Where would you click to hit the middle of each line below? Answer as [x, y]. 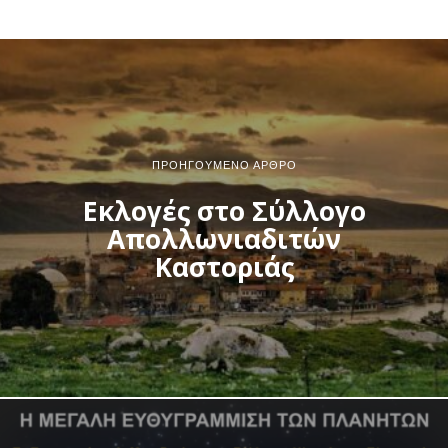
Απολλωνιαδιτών [224, 238]
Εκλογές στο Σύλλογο [224, 210]
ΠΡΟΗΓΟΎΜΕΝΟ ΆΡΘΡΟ [224, 164]
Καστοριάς [224, 266]
